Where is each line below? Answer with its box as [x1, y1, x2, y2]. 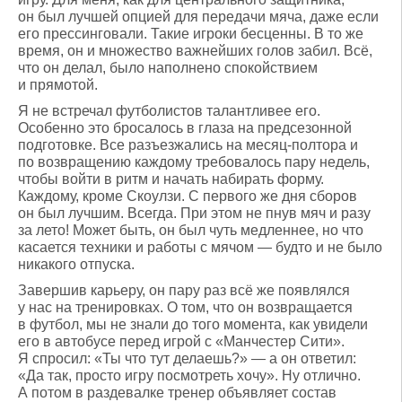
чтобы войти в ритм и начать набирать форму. [18, 171, 324, 187]
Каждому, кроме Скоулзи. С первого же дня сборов [18, 188, 357, 204]
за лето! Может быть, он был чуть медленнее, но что [18, 223, 363, 238]
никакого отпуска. [18, 257, 135, 272]
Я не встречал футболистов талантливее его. [18, 103, 320, 118]
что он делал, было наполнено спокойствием [18, 60, 318, 75]
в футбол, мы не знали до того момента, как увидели [18, 317, 368, 332]
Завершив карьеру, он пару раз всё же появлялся [18, 283, 350, 298]
